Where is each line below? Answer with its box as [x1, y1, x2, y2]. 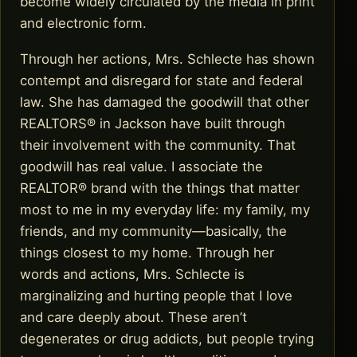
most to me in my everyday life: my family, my [20, 202, 310, 218]
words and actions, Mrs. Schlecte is [20, 266, 245, 283]
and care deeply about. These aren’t [20, 309, 247, 326]
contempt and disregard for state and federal [20, 73, 303, 89]
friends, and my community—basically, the [20, 223, 287, 240]
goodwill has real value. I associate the [20, 159, 263, 175]
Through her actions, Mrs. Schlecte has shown [20, 51, 315, 68]
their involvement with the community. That [20, 137, 296, 154]
